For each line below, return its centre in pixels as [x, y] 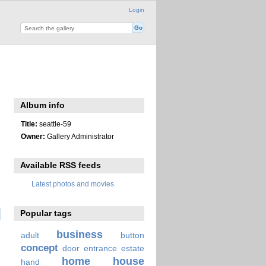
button [132, 235]
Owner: [33, 136]
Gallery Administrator [79, 136]
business [80, 234]
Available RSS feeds [61, 165]
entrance [100, 248]
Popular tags [46, 213]
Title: [29, 123]
